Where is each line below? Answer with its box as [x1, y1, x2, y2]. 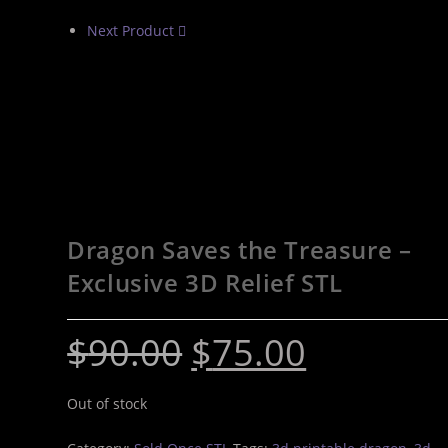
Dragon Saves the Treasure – [67, 233, 412, 266]
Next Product [87, 21, 175, 40]
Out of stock [67, 394, 148, 413]
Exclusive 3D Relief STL [67, 266, 344, 299]
